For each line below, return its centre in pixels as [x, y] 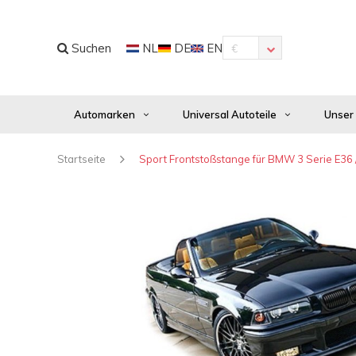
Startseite [81, 159]
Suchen [90, 48]
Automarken [104, 114]
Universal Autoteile [230, 114]
